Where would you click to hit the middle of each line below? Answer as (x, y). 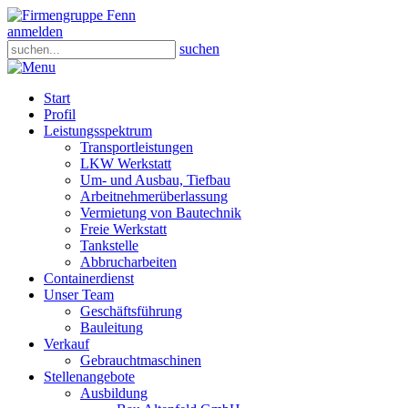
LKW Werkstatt (126, 163)
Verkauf (66, 344)
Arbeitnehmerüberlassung (154, 196)
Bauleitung (112, 327)
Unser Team (79, 295)
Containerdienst (89, 278)
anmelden (35, 31)
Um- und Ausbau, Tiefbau (155, 180)
